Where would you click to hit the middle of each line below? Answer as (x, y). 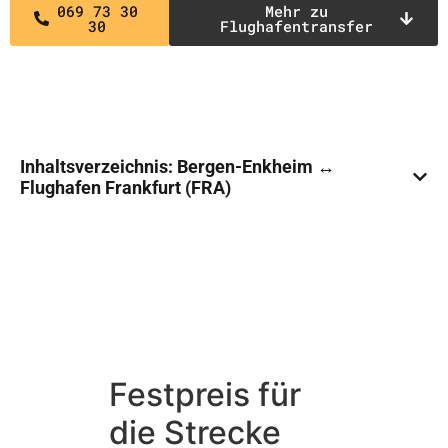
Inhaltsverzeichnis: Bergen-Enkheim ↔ (177, 166)
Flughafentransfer (296, 25)
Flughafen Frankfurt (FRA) (125, 187)
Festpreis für (205, 394)
